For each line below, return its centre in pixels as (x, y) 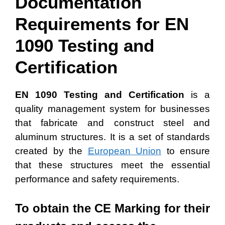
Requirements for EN (102, 24)
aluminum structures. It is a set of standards (113, 137)
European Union (124, 151)
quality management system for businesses (113, 108)
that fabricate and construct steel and (113, 123)
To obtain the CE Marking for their (113, 208)
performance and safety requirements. (98, 179)
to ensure (186, 151)
